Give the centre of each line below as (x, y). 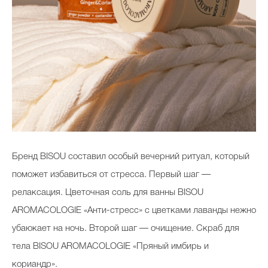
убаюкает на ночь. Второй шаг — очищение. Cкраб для (126, 229)
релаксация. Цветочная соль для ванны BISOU (108, 193)
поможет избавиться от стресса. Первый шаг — (111, 175)
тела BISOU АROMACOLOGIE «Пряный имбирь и (110, 247)
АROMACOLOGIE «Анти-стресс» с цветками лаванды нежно (134, 211)
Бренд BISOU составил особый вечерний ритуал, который (131, 157)
